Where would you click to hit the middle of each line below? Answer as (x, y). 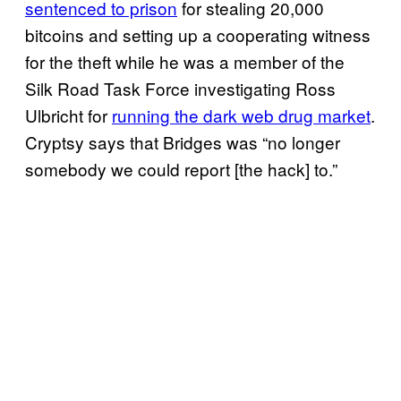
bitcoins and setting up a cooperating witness (198, 34)
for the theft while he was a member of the (185, 61)
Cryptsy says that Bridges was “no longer (183, 141)
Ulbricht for (68, 115)
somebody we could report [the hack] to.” (181, 168)
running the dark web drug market (241, 115)
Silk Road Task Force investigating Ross (180, 88)
